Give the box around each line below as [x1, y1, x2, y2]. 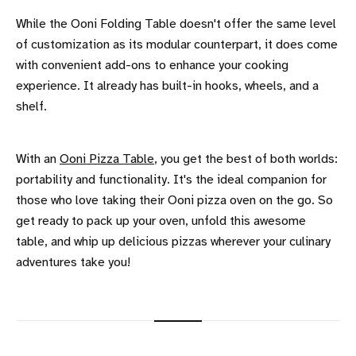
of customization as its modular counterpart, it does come [16, 37, 338, 52]
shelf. [16, 99, 47, 114]
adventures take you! [16, 255, 130, 269]
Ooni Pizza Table [60, 152, 154, 166]
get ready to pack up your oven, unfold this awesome [16, 214, 306, 228]
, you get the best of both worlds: [154, 152, 338, 166]
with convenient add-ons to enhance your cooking [16, 58, 288, 72]
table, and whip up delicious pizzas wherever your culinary [16, 234, 331, 249]
